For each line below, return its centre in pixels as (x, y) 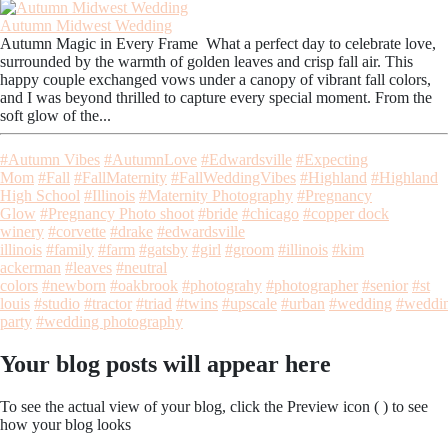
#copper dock (346, 213)
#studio (57, 303)
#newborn (74, 285)
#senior (385, 285)
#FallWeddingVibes (233, 177)
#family (70, 249)
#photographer (312, 285)
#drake (131, 231)
